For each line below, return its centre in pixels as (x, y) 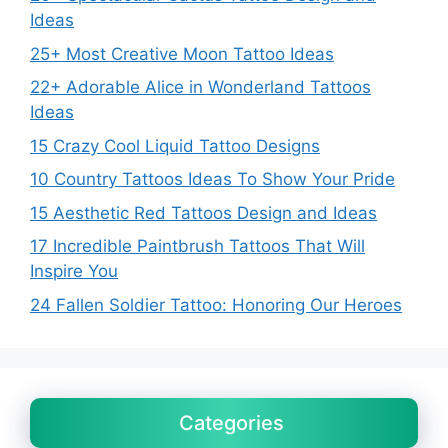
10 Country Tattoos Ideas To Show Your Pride (212, 179)
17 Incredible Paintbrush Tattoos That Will (197, 246)
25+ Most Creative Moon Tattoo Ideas (182, 53)
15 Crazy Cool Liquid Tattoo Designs (175, 145)
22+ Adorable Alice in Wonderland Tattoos (200, 87)
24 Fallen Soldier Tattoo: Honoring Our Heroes (216, 304)
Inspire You (74, 271)
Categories (231, 422)
